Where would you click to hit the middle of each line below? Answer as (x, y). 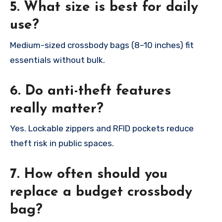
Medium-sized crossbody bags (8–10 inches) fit (102, 45)
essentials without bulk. (57, 60)
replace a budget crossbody (101, 192)
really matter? (57, 109)
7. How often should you (89, 174)
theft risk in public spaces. (62, 143)
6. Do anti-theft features (90, 91)
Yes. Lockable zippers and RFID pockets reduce (102, 128)
